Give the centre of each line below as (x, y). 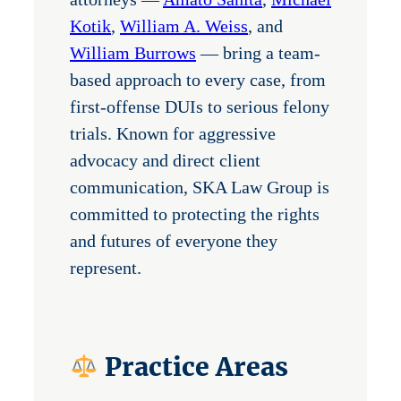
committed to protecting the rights (195, 214)
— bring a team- (258, 53)
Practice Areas (194, 367)
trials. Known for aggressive (173, 134)
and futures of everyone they (174, 241)
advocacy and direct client (165, 161)
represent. (106, 268)
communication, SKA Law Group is (200, 188)
